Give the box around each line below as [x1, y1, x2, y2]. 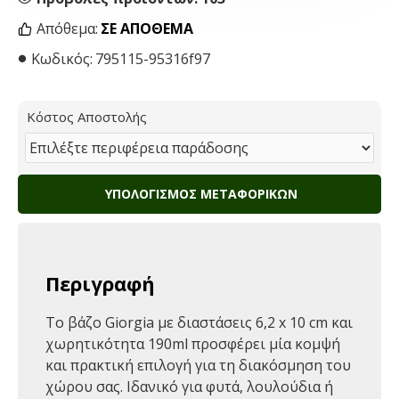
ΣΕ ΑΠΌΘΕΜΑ [101, 19, 193, 38]
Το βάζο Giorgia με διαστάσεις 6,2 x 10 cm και [45, 313, 353, 332]
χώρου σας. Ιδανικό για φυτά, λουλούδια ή [45, 377, 333, 396]
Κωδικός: [31, 49, 93, 69]
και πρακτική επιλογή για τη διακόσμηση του [45, 355, 351, 375]
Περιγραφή [45, 270, 155, 297]
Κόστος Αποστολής [27, 108, 147, 126]
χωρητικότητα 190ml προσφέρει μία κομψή [45, 334, 340, 354]
